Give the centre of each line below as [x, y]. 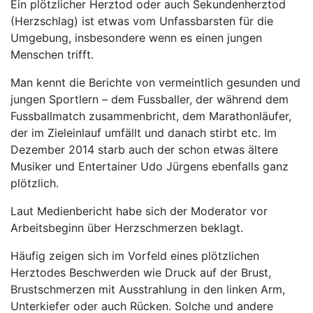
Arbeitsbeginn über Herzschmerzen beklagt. [127, 228]
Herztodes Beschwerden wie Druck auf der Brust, [141, 272]
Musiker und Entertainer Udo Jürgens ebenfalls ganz [150, 166]
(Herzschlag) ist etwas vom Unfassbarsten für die [142, 21]
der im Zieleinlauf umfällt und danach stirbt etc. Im [144, 133]
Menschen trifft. [52, 54]
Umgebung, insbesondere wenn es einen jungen [136, 38]
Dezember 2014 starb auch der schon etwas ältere [144, 150]
